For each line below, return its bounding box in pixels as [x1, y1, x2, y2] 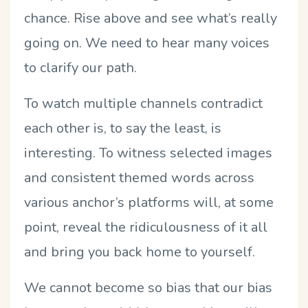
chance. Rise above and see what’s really [24, 8, 277, 27]
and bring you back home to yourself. [24, 242, 255, 261]
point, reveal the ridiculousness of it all [24, 217, 267, 236]
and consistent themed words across [24, 168, 254, 187]
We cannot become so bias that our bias [24, 278, 272, 297]
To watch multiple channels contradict [24, 93, 263, 113]
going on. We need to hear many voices [24, 33, 269, 52]
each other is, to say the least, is [24, 118, 221, 137]
